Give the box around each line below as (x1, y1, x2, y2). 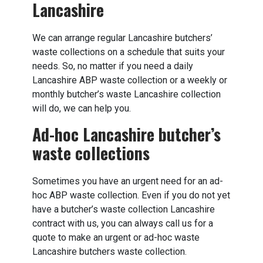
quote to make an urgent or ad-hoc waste (32, 232, 200, 243)
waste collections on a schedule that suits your (32, 46, 225, 58)
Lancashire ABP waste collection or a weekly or (32, 75, 227, 86)
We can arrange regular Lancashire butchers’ (32, 32, 213, 43)
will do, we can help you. (32, 103, 131, 114)
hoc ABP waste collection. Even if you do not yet (32, 190, 230, 201)
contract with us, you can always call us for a (32, 218, 213, 229)
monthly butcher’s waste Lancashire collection (32, 89, 221, 100)
